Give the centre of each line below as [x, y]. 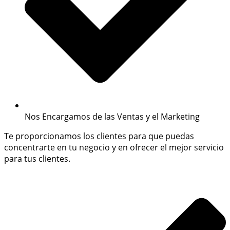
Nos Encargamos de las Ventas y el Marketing [112, 117]
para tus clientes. [37, 159]
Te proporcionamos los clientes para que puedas [99, 136]
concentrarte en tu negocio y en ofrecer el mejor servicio [114, 148]
